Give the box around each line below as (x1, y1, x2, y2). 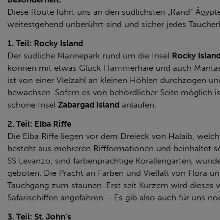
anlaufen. (119, 100, 156, 110)
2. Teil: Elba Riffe (7, 119, 71, 129)
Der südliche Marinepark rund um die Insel (7, 51, 172, 60)
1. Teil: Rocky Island (7, 38, 83, 48)
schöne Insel (7, 100, 58, 110)
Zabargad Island (58, 100, 119, 110)
